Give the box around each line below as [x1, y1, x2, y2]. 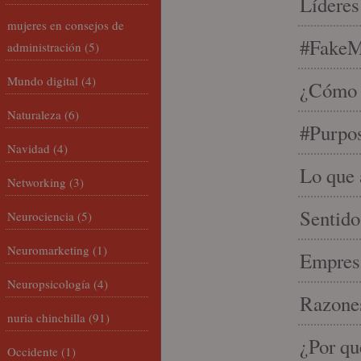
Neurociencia [7, 208, 74, 224]
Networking [7, 174, 66, 190]
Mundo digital [7, 73, 78, 89]
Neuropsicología [7, 276, 90, 292]
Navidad [7, 140, 50, 156]
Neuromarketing [7, 242, 89, 258]
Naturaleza [7, 106, 61, 122]
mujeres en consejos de [7, 17, 124, 33]
